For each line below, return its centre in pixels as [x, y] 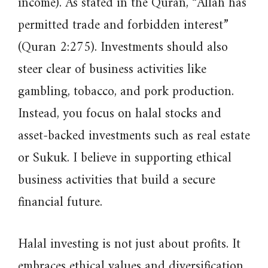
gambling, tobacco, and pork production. [126, 92]
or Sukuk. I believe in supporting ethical [125, 158]
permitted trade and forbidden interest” [123, 25]
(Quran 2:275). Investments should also [123, 48]
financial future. [60, 202]
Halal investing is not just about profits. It [129, 244]
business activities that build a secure [117, 180]
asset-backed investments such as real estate [134, 136]
